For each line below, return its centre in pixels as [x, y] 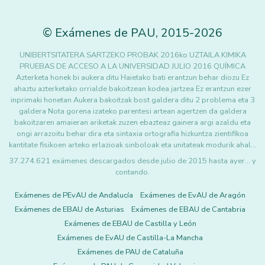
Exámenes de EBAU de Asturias [70, 209]
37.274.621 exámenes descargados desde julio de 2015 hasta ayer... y [132, 161]
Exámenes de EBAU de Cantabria [188, 209]
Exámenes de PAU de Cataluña [130, 252]
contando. [132, 172]
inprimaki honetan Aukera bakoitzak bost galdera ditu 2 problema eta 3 [132, 100]
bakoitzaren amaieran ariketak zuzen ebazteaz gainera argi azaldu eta [132, 122]
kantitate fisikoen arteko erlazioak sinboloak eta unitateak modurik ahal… [132, 145]
